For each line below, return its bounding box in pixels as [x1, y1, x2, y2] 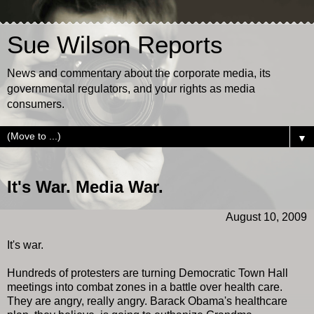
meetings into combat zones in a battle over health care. [7, 280, 282, 293]
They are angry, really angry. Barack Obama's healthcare [7, 294, 287, 307]
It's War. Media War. [7, 177, 163, 196]
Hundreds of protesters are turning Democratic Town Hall [7, 266, 288, 279]
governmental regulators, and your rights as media [7, 83, 255, 95]
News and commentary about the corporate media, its [7, 67, 271, 79]
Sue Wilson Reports [7, 32, 223, 58]
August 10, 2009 [226, 210, 307, 223]
